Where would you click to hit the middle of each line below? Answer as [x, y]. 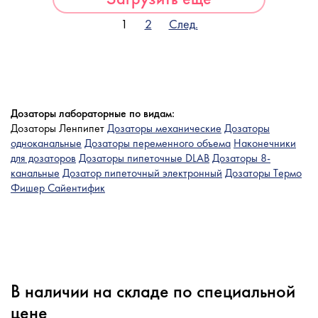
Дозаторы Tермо [263, 173]
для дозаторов [43, 158]
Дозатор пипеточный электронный [142, 173]
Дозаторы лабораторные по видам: [93, 113]
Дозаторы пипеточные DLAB [144, 158]
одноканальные [46, 143]
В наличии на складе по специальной [153, 291]
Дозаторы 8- [241, 158]
